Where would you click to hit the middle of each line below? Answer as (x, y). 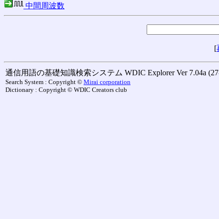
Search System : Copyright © (44, 82)
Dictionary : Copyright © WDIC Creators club (66, 90)
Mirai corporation (107, 82)
